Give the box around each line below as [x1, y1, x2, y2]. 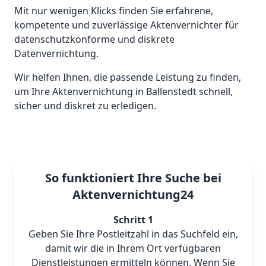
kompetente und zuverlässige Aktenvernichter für [14, 18, 239, 31]
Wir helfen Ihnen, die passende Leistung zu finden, [14, 71, 241, 84]
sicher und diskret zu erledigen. [14, 99, 156, 112]
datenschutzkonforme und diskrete [14, 33, 175, 46]
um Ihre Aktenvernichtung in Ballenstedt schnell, [14, 85, 233, 98]
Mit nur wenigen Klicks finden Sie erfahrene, [14, 4, 213, 17]
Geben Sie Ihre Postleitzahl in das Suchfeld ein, [28, 227, 238, 240]
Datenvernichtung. [14, 47, 99, 60]
